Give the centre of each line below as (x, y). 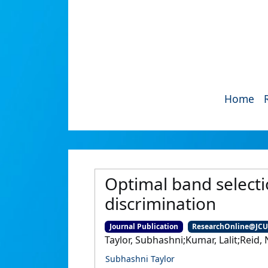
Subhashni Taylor (140, 259)
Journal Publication (144, 226)
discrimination (160, 203)
